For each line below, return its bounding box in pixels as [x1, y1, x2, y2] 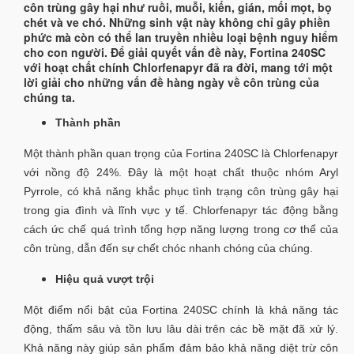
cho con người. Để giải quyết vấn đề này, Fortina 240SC [24, 44, 326, 60]
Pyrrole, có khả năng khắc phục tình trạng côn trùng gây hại [24, 185, 338, 198]
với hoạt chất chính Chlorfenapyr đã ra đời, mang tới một [24, 59, 333, 75]
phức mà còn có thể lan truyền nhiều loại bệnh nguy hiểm [24, 29, 337, 45]
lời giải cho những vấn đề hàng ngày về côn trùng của [24, 74, 319, 90]
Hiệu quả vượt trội [55, 273, 154, 285]
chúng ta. [24, 89, 75, 105]
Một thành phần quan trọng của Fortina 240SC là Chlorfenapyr [24, 147, 338, 160]
